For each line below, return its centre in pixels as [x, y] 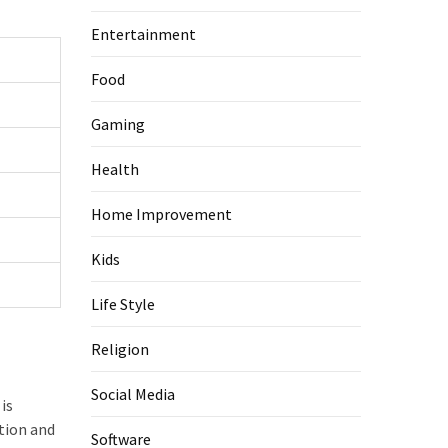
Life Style [123, 304]
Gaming [118, 124]
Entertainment [143, 34]
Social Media [133, 394]
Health [115, 169]
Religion [120, 349]
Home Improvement [161, 214]
